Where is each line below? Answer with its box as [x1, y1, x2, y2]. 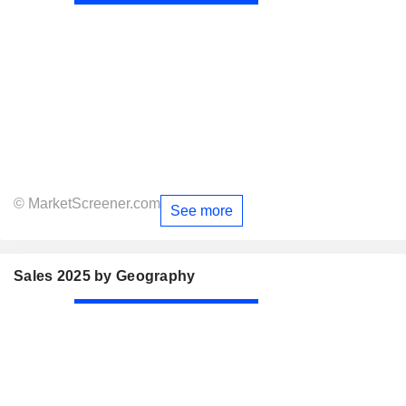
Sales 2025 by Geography [14, 268, 196, 285]
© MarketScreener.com [14, 196, 160, 211]
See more [170, 202, 233, 218]
